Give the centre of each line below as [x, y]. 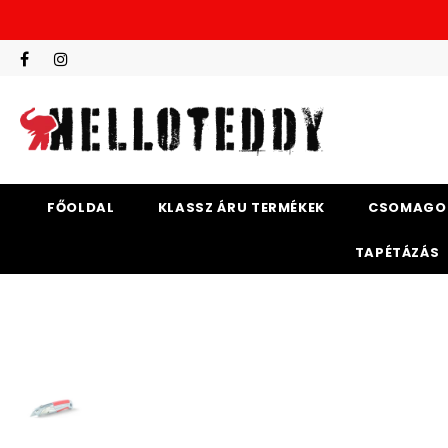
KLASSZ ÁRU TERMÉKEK [241, 207]
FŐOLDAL [81, 207]
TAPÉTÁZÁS [397, 252]
